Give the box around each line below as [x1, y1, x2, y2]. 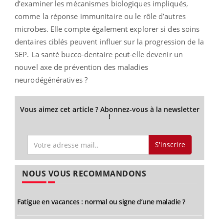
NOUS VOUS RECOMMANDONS [22, 168, 146, 179]
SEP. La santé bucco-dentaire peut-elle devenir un [15, 49, 183, 59]
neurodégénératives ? [15, 74, 88, 85]
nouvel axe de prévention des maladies [15, 62, 148, 72]
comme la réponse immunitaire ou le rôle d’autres [15, 11, 186, 21]
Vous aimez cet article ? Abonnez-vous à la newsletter [20, 104, 199, 114]
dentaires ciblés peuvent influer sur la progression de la [15, 36, 204, 46]
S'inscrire [154, 140, 185, 150]
